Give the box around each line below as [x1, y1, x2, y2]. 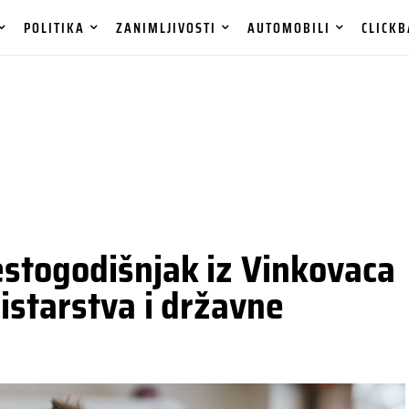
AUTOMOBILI [247, 16, 331, 39]
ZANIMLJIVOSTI [116, 16, 217, 39]
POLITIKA [24, 16, 86, 39]
